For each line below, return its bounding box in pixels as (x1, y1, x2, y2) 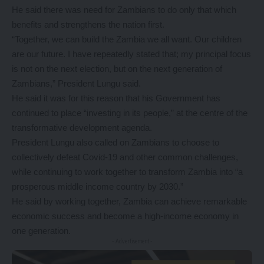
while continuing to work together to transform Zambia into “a (12, 167, 243, 177)
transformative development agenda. (12, 123, 152, 133)
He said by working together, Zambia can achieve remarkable (12, 196, 247, 206)
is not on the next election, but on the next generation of (12, 64, 222, 74)
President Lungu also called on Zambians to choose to (12, 137, 219, 147)
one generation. (12, 226, 71, 236)
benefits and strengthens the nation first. (12, 19, 164, 29)
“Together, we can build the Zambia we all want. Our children (12, 34, 242, 44)
